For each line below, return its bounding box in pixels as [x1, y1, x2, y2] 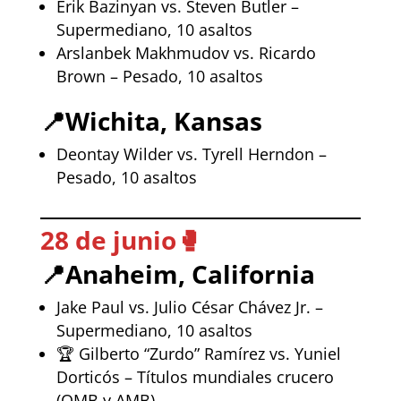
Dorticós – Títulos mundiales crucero [55, 365, 334, 388]
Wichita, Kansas [64, 103, 262, 138]
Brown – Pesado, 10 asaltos [55, 64, 263, 87]
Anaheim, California [64, 256, 315, 291]
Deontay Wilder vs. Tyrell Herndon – [55, 142, 327, 165]
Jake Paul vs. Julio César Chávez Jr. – [55, 295, 323, 318]
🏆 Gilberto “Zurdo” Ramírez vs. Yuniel [55, 342, 341, 364]
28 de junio [39, 222, 176, 257]
